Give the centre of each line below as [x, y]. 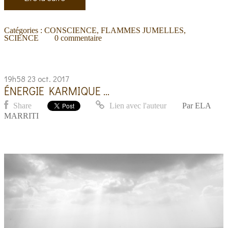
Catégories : [24, 30]
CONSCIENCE [71, 30]
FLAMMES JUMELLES [142, 30]
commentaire [81, 38]
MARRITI [22, 116]
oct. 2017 [53, 78]
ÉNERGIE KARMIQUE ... [57, 91]
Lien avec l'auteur [137, 105]
